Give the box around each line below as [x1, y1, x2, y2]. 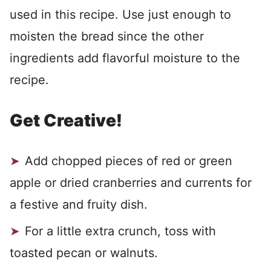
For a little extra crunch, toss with [25, 224, 216, 238]
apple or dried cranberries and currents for [10, 175, 252, 190]
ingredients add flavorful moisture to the [10, 51, 240, 65]
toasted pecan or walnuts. [10, 246, 158, 260]
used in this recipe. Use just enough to [10, 7, 231, 22]
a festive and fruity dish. [10, 197, 148, 212]
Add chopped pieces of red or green [25, 154, 232, 168]
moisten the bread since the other [10, 29, 204, 44]
